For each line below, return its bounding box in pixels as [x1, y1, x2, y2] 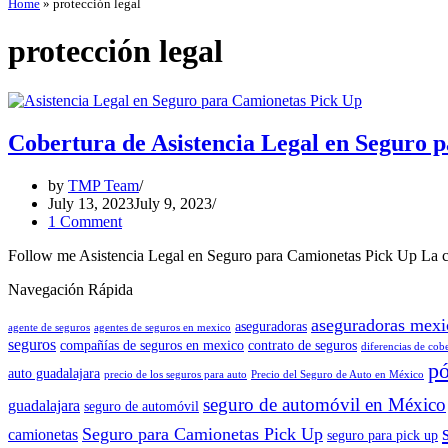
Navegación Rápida [8, 280, 133, 298]
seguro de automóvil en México [203, 393, 446, 415]
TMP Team [68, 176, 139, 194]
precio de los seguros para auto [104, 368, 247, 380]
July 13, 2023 [48, 194, 134, 212]
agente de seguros [8, 321, 90, 333]
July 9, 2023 [134, 194, 212, 212]
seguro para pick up [327, 427, 438, 443]
